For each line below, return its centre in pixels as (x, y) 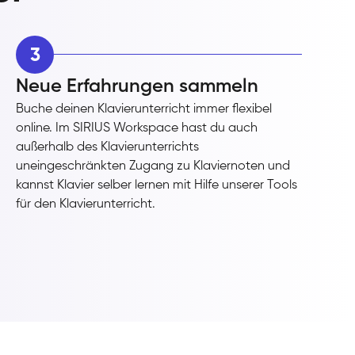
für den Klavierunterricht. (86, 204)
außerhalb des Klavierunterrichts (108, 147)
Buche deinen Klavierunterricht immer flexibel (144, 109)
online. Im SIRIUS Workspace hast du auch (137, 128)
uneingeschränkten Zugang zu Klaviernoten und (153, 166)
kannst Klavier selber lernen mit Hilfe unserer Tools (157, 185)
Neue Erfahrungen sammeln (137, 86)
